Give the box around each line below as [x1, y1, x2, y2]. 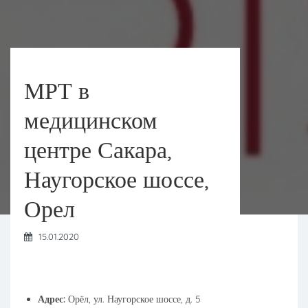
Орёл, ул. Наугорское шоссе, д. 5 [65, 293, 201, 305]
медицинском [24, 104, 157, 135]
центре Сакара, [24, 134, 172, 164]
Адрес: [38, 293, 65, 305]
